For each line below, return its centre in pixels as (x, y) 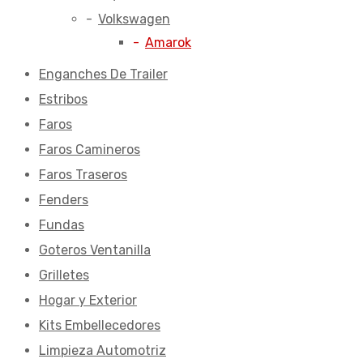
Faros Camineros (90, 150)
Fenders (64, 200)
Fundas (62, 225)
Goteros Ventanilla (95, 250)
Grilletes (64, 275)
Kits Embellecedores (100, 326)
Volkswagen (134, 19)
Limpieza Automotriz (102, 351)
